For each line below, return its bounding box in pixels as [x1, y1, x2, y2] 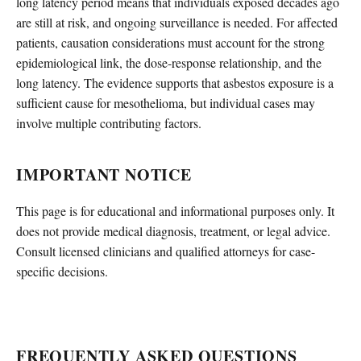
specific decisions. [16, 263, 108, 280]
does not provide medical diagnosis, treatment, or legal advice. [16, 222, 330, 240]
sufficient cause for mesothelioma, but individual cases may [16, 93, 315, 111]
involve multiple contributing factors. [16, 114, 201, 131]
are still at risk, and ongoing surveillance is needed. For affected [16, 13, 338, 31]
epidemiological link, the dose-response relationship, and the [16, 53, 322, 71]
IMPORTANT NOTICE [16, 162, 192, 186]
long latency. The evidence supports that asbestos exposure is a [16, 73, 334, 91]
